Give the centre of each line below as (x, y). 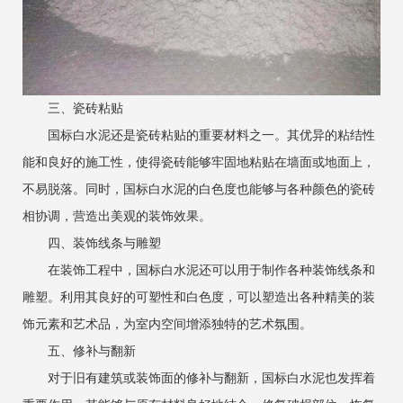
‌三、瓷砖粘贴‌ (73, 108)
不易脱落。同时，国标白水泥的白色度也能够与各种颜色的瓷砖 (199, 189)
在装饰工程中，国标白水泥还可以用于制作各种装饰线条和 (199, 270)
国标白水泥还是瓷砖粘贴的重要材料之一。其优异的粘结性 (199, 135)
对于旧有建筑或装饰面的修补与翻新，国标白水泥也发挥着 (199, 378)
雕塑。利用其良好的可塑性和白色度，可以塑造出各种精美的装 (199, 297)
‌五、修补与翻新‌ (79, 351)
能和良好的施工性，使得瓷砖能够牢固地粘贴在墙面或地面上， (199, 162)
